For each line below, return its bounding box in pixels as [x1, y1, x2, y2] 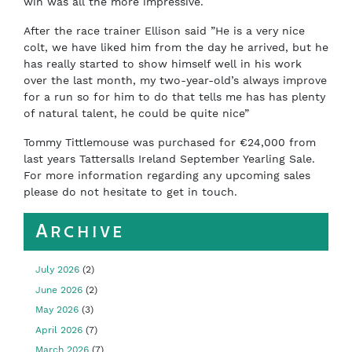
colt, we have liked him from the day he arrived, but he [24, 41, 328, 53]
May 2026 [35, 304, 79, 315]
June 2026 [35, 284, 82, 295]
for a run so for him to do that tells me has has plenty [24, 90, 325, 103]
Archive [35, 220, 125, 243]
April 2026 [35, 324, 82, 335]
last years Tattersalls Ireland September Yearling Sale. [24, 152, 315, 165]
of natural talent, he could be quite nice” [24, 107, 249, 119]
